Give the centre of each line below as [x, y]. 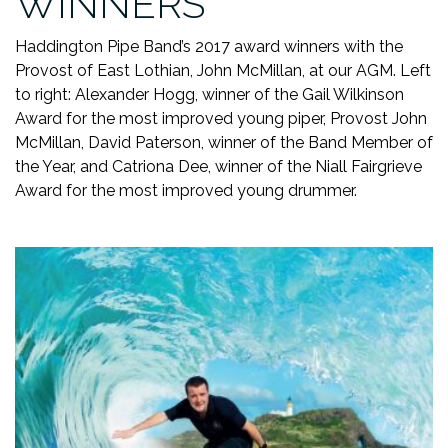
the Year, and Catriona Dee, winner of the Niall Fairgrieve [218, 166]
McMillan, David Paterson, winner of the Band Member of [224, 142]
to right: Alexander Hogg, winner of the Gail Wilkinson [209, 94]
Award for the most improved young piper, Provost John [221, 118]
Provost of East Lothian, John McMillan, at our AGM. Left [223, 70]
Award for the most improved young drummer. [186, 190]
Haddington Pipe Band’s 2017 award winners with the [209, 46]
